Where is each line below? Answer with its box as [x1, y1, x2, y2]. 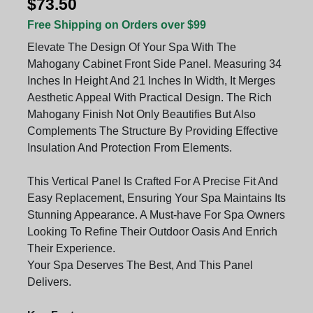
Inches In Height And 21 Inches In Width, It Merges [27, 75, 275, 87]
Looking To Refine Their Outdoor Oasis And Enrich [27, 226, 277, 238]
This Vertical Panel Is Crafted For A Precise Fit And [27, 175, 278, 188]
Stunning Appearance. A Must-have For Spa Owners [27, 209, 285, 221]
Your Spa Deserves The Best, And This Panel [27, 259, 253, 272]
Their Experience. [27, 242, 115, 255]
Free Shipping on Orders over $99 [27, 19, 206, 31]
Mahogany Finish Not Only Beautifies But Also [27, 108, 256, 121]
